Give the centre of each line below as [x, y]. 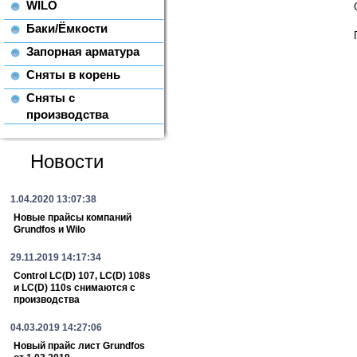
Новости [67, 161]
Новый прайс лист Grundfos [79, 346]
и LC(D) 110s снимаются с [75, 288]
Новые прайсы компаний [73, 218]
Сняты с [51, 98]
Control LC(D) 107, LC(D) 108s [82, 276]
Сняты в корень [73, 75]
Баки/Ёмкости [67, 28]
